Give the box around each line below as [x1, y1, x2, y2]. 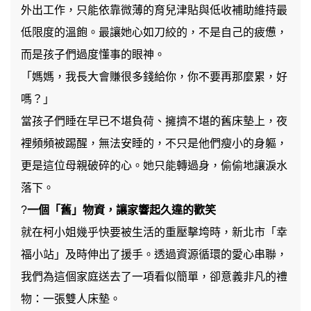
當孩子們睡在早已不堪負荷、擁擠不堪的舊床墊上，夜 [21, 115, 287, 127]
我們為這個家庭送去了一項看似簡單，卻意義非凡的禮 [21, 271, 287, 283]
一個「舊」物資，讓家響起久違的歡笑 [27, 204, 216, 216]
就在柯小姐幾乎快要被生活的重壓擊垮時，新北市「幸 [21, 226, 287, 238]
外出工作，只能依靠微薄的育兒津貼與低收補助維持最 [21, 4, 287, 16]
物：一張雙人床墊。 [21, 293, 121, 305]
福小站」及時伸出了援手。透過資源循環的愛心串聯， [21, 249, 287, 260]
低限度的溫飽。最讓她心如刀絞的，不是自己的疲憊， [21, 26, 287, 38]
